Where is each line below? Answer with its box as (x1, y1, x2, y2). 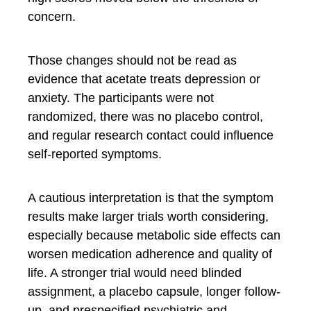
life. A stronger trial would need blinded (28, 265, 242, 280)
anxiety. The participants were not (28, 90, 214, 105)
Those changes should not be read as (28, 53, 237, 67)
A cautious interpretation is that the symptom (28, 190, 274, 205)
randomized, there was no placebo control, (28, 109, 263, 124)
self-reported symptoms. (28, 146, 162, 161)
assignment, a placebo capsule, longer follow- (28, 284, 280, 299)
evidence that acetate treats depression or (28, 72, 260, 86)
